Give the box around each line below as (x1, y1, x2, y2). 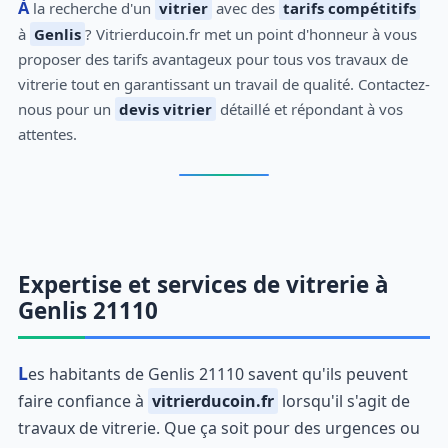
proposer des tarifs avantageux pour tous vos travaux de (17, 48, 408, 69)
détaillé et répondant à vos (215, 98, 403, 119)
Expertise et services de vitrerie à (17, 268, 389, 300)
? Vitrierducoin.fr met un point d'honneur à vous (84, 23, 417, 44)
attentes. (17, 123, 77, 144)
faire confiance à (17, 389, 148, 412)
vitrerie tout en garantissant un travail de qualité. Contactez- (17, 73, 430, 94)
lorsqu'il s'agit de (277, 389, 410, 412)
